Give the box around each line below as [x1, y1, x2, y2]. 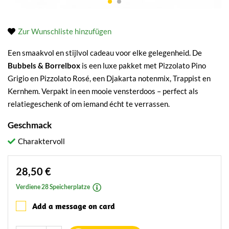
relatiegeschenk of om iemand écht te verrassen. [8, 99, 170, 108]
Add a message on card [32, 201, 115, 211]
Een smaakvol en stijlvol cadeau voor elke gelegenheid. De [8, 48, 202, 57]
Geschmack [8, 120, 52, 130]
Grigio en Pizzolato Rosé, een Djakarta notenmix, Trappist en [8, 74, 211, 83]
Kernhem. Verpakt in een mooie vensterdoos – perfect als [8, 86, 198, 96]
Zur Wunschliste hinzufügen [18, 27, 111, 36]
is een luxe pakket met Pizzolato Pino [80, 61, 206, 70]
